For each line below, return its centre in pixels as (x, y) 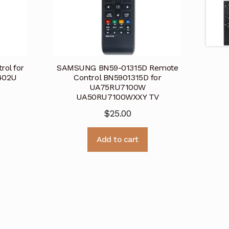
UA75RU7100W (117, 87)
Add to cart (118, 139)
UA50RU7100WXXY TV (118, 97)
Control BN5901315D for (118, 78)
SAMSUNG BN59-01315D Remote (118, 68)
